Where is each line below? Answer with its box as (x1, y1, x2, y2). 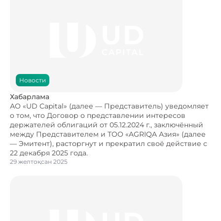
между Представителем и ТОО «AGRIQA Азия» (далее (10, 130, 206, 139)
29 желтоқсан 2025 (10, 158, 68, 166)
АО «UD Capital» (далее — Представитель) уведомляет (10, 102, 209, 111)
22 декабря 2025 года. (10, 148, 88, 158)
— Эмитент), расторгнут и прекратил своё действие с (10, 139, 207, 148)
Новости (19, 76, 46, 84)
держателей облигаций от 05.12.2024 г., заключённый (10, 120, 203, 130)
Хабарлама (10, 92, 49, 102)
